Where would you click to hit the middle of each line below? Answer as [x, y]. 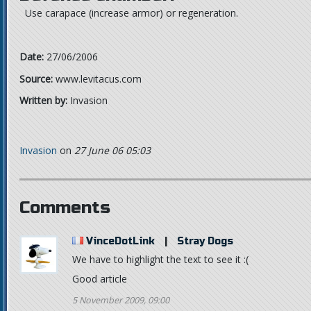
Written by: [43, 100]
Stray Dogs [205, 241]
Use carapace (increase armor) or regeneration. [129, 13]
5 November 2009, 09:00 [121, 300]
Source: [36, 78]
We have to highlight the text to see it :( [160, 259]
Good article [100, 278]
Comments [65, 208]
